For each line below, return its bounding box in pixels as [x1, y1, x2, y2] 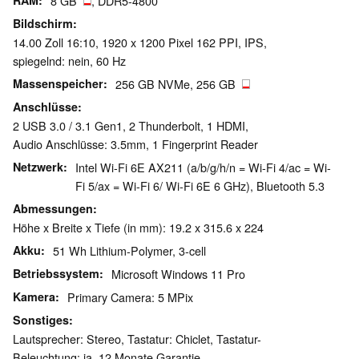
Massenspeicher [13, 75, 103, 92]
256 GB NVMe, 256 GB [115, 75, 242, 93]
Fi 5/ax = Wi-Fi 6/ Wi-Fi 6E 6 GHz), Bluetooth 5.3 [75, 177, 325, 195]
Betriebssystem [13, 265, 99, 282]
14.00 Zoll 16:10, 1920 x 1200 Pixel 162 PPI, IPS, [13, 34, 267, 51]
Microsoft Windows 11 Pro [111, 265, 245, 283]
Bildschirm [13, 15, 73, 32]
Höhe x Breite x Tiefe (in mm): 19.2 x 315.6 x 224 [13, 219, 264, 236]
